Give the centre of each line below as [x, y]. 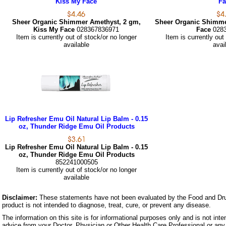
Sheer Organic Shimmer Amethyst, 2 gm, [76, 22]
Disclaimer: [20, 198]
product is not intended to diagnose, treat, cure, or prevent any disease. [106, 205]
